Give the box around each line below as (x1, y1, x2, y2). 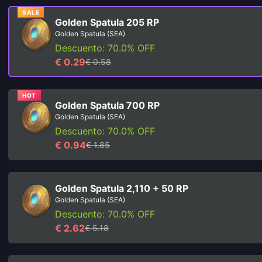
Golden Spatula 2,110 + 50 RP (55, 182, 188, 194)
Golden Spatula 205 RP (55, 16, 159, 28)
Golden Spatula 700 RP (55, 99, 160, 111)
